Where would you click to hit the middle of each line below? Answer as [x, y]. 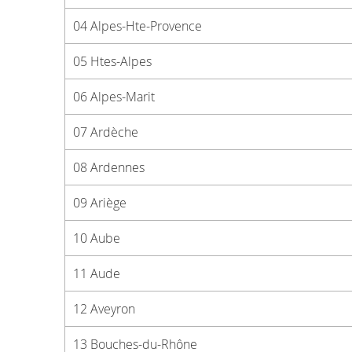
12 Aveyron [104, 309]
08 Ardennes [109, 167]
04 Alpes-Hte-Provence [137, 26]
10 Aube [97, 238]
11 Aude [97, 273]
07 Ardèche [106, 132]
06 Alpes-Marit [114, 97]
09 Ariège [100, 203]
